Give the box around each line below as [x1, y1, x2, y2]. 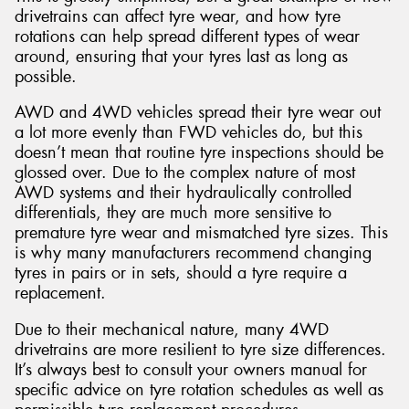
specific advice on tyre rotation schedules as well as [15, 378, 383, 401]
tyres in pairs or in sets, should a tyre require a [15, 262, 347, 285]
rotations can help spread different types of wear [15, 25, 360, 47]
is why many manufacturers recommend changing [15, 242, 372, 265]
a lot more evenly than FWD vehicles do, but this [15, 121, 362, 144]
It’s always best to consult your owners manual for [15, 358, 367, 381]
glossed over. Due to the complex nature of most [15, 162, 355, 184]
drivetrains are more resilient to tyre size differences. [15, 338, 386, 361]
